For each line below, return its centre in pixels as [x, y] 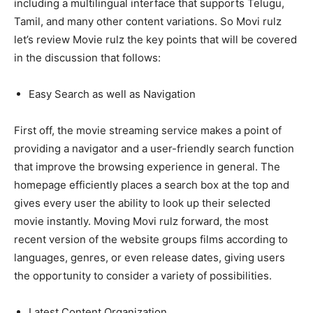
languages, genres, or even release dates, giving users [150, 258]
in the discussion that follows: [87, 58]
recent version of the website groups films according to [151, 240]
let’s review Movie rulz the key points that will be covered [155, 40]
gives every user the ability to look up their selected [142, 203]
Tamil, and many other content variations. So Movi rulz [148, 22]
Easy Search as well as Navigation [112, 94]
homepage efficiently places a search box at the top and [152, 185]
